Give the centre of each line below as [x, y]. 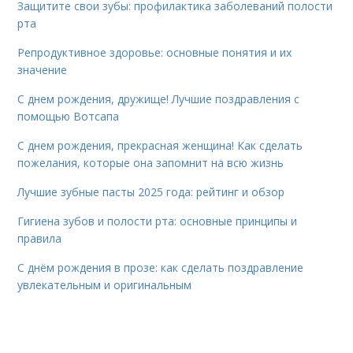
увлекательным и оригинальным [105, 284]
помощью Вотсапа [69, 116]
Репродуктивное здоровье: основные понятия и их [155, 52]
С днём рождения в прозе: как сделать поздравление [161, 267]
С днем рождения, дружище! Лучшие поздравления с [159, 98]
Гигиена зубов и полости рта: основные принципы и [158, 221]
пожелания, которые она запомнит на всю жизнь [151, 162]
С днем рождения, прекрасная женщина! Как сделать [160, 145]
